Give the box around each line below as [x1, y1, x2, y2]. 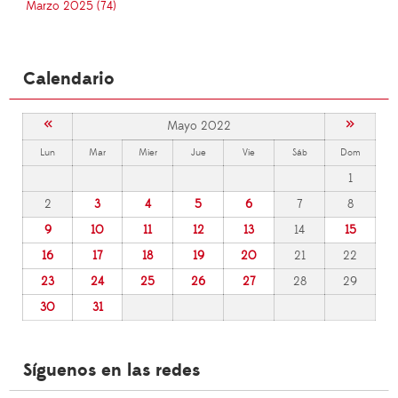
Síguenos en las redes [23, 359, 200, 383]
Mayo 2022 [166, 118, 231, 135]
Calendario [23, 68, 115, 92]
